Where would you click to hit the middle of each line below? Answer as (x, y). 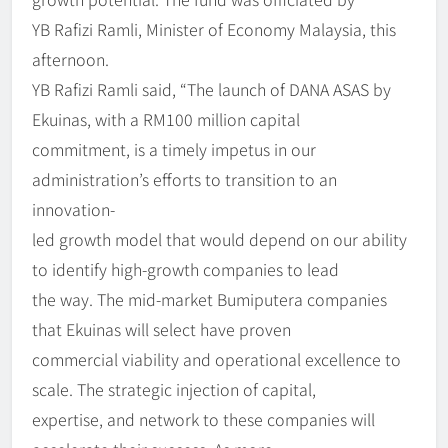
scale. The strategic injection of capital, (174, 389)
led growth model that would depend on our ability (219, 239)
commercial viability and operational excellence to (216, 359)
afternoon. (70, 59)
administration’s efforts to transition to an (184, 179)
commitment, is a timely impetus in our (174, 149)
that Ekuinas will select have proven (161, 329)
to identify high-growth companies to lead (185, 269)
